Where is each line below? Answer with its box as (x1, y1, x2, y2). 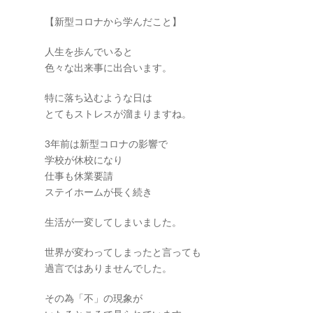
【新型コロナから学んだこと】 (45, 16, 182, 27)
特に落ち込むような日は (45, 92, 152, 103)
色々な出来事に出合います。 (45, 62, 172, 73)
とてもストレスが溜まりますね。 (45, 108, 191, 119)
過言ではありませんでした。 (45, 263, 172, 274)
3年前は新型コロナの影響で (45, 138, 168, 150)
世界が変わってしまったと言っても (45, 247, 201, 258)
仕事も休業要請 (45, 170, 113, 182)
